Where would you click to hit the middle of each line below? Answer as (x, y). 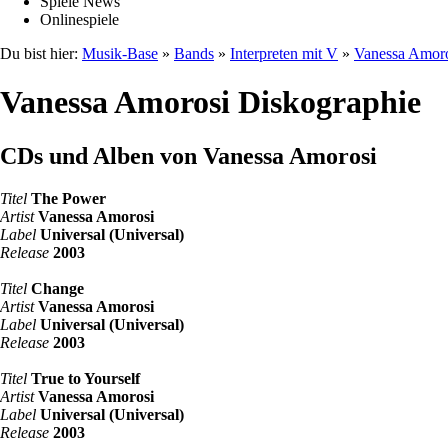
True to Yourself (85, 378)
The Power (68, 198)
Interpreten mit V (284, 53)
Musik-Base (120, 53)
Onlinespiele (79, 19)
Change (57, 288)
